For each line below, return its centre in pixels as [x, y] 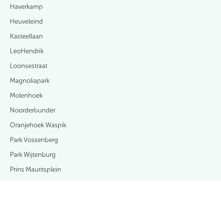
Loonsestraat [29, 66]
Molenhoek [26, 95]
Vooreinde [25, 214]
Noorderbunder [33, 110]
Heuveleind [26, 21]
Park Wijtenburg [33, 154]
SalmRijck [24, 199]
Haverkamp [26, 6]
